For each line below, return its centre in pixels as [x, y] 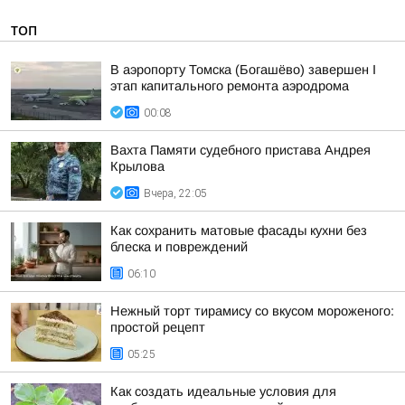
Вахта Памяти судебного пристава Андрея [240, 150]
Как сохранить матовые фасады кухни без [239, 231]
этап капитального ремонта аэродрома [230, 86]
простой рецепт [158, 327]
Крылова [137, 166]
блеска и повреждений [179, 247]
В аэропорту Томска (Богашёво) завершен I [243, 70]
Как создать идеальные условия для [223, 391]
